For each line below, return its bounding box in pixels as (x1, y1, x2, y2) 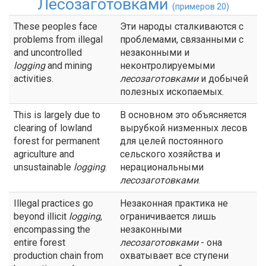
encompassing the (14, 224, 90, 235)
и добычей (198, 73, 248, 84)
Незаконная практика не (120, 198, 228, 209)
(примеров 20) (172, 2, 229, 11)
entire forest (14, 237, 65, 248)
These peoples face (14, 21, 97, 32)
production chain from (14, 250, 103, 261)
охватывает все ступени (120, 250, 229, 261)
